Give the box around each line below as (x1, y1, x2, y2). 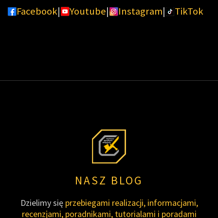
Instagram (118, 5, 163, 18)
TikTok (175, 5, 203, 18)
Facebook (17, 5, 57, 18)
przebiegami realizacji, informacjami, (65, 197, 198, 208)
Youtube (70, 5, 106, 18)
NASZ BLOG (75, 173, 143, 187)
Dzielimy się (20, 197, 65, 208)
